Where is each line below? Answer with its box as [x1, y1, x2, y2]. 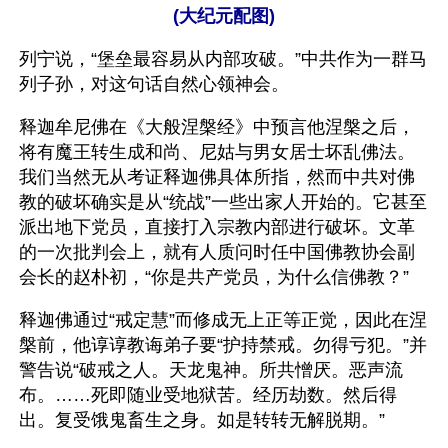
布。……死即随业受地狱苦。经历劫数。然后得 [19, 385, 397, 405]
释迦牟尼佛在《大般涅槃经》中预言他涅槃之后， [19, 117, 415, 137]
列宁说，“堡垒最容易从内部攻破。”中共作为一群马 [19, 49, 427, 69]
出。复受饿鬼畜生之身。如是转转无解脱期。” [19, 410, 385, 430]
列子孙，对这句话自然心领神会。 [19, 74, 289, 94]
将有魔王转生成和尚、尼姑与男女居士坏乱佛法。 [19, 142, 415, 162]
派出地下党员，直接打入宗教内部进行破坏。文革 [19, 217, 415, 237]
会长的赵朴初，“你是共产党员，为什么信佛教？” [19, 267, 409, 287]
